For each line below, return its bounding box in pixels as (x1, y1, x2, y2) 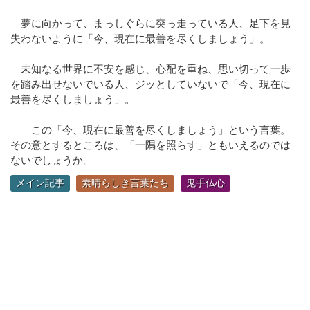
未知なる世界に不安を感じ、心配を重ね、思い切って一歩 (10, 64, 291, 75)
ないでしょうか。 (10, 155, 93, 167)
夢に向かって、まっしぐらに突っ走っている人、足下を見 (10, 18, 291, 30)
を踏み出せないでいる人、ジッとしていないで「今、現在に (10, 79, 291, 91)
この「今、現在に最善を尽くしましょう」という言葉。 (10, 125, 291, 136)
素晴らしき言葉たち (82, 178, 169, 189)
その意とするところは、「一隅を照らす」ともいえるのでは (10, 140, 291, 152)
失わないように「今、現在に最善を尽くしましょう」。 (10, 33, 283, 45)
